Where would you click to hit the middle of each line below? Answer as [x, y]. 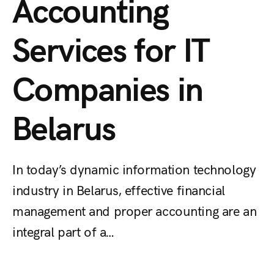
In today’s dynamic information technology [134, 169]
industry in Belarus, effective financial [119, 190]
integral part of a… [63, 231]
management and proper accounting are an [135, 211]
